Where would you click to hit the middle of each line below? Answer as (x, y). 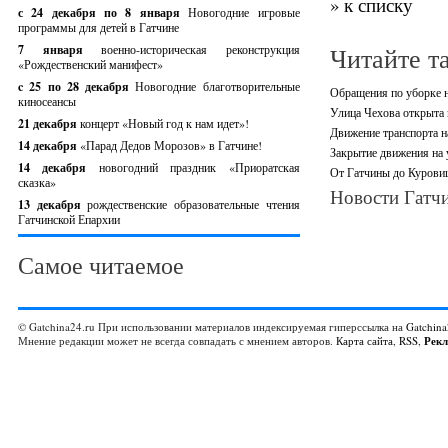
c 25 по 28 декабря (77, 86)
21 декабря (49, 123)
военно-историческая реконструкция (200, 49)
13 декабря (53, 204)
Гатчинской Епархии (69, 219)
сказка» (37, 182)
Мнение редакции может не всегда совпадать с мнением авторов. (177, 340)
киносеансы (47, 101)
